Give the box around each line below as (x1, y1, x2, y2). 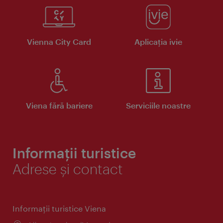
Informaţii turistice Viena (12, 204, 106, 214)
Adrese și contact (12, 161, 123, 177)
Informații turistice (12, 145, 136, 161)
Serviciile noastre (125, 101, 191, 111)
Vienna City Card (27, 37, 91, 47)
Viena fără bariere (25, 101, 93, 111)
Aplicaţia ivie (134, 37, 182, 47)
